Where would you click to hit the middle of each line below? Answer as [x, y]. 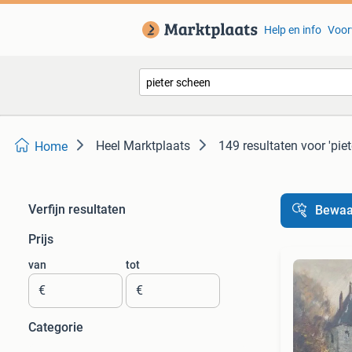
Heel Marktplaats [143, 146]
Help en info [292, 30]
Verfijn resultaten [77, 209]
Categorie [56, 327]
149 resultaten [258, 146]
